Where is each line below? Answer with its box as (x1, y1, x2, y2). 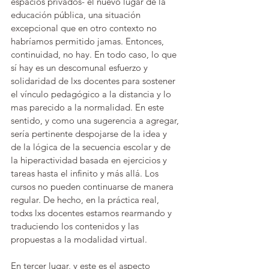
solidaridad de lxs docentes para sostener (11, 75, 178, 86)
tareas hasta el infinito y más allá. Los (11, 168, 161, 179)
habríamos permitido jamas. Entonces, (11, 35, 166, 47)
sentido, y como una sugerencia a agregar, (11, 115, 181, 126)
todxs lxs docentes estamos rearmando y (11, 207, 174, 219)
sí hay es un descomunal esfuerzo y (11, 62, 150, 73)
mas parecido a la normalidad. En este (11, 101, 166, 113)
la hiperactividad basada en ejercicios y (11, 154, 169, 166)
